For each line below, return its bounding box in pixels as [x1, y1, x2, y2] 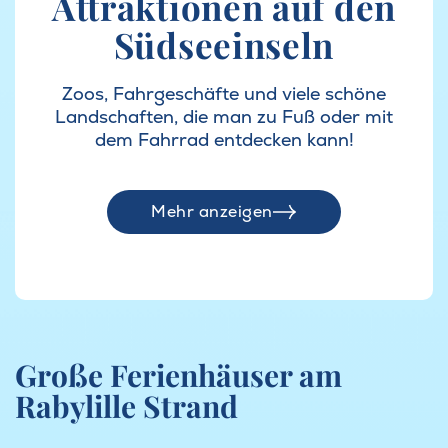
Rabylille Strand [15, 385, 238, 426]
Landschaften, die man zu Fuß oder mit [55, 104, 393, 128]
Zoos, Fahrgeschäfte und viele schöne [62, 81, 386, 105]
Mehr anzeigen [151, 201, 273, 223]
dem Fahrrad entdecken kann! [94, 127, 354, 151]
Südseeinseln [113, 21, 335, 69]
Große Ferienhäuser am [15, 354, 342, 395]
